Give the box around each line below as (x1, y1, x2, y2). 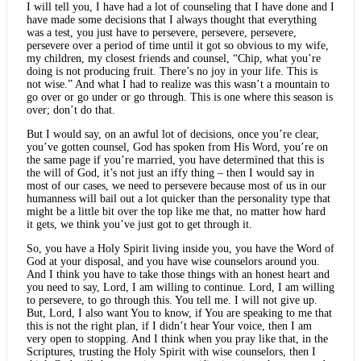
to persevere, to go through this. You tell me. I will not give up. (27, 293, 317, 306)
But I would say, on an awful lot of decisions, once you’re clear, (27, 127, 319, 140)
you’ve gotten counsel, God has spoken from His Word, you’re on (27, 140, 328, 153)
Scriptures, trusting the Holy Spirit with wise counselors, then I (27, 345, 316, 358)
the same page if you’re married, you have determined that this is (27, 153, 324, 166)
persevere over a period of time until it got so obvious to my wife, (27, 39, 329, 52)
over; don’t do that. (27, 103, 115, 116)
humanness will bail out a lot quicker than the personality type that (27, 192, 330, 205)
